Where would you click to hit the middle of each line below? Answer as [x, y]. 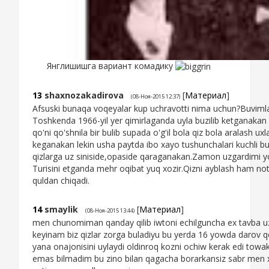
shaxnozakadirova [84, 95]
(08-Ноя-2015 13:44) [110, 211]
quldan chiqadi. [61, 181]
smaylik [61, 210]
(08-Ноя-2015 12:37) [156, 97]
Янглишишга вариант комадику [111, 66]
